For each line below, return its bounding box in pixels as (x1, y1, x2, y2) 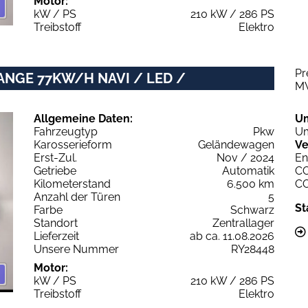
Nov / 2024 (217, 151, 274, 164)
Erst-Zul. (34, 151, 77, 164)
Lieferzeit (34, 229, 79, 243)
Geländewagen (198, 137, 274, 151)
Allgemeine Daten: (34, 111, 133, 125)
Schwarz (230, 203, 274, 217)
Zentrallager (212, 216, 274, 230)
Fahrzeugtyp (34, 124, 98, 138)
